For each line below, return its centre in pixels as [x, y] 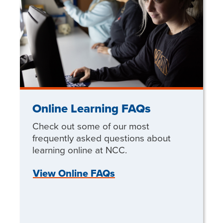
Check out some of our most [91, 126]
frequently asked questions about [102, 138]
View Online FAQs [74, 173]
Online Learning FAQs [92, 109]
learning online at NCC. [80, 150]
